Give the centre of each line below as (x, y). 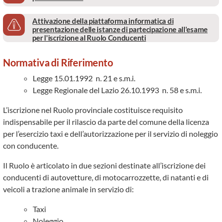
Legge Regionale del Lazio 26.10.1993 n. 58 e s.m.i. (117, 90)
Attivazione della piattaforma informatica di (103, 21)
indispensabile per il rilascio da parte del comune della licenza (106, 122)
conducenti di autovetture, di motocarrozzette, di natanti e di (106, 177)
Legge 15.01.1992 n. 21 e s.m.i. (84, 78)
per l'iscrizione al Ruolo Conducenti (89, 38)
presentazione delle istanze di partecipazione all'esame (120, 29)
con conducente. (31, 145)
